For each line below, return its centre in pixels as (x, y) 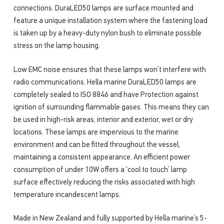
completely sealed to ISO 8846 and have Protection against (106, 95)
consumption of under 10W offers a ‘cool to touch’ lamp (100, 170)
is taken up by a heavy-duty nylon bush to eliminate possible (107, 34)
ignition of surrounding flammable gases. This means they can (111, 107)
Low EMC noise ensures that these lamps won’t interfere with (109, 70)
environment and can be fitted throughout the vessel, (96, 145)
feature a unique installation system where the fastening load (110, 21)
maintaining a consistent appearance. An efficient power (101, 157)
